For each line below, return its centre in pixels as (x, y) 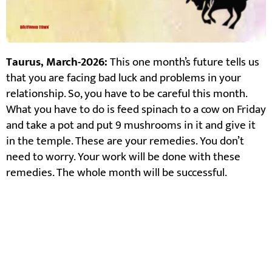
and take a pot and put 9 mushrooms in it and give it (131, 125)
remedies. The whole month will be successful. (117, 172)
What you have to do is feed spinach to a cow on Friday (136, 109)
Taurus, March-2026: (58, 62)
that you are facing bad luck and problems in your (124, 78)
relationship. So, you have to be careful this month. (127, 93)
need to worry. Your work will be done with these (123, 157)
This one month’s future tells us (185, 62)
